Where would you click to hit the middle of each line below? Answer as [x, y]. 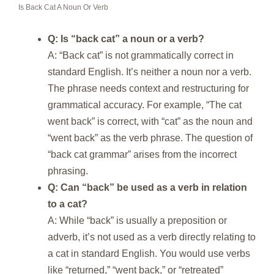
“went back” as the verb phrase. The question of [150, 138]
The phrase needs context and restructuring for [148, 88]
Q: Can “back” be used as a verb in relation [147, 187]
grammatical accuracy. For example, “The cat [145, 105]
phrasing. [68, 171]
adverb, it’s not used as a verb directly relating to [152, 237]
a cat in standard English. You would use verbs [149, 253]
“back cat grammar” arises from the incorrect [142, 154]
